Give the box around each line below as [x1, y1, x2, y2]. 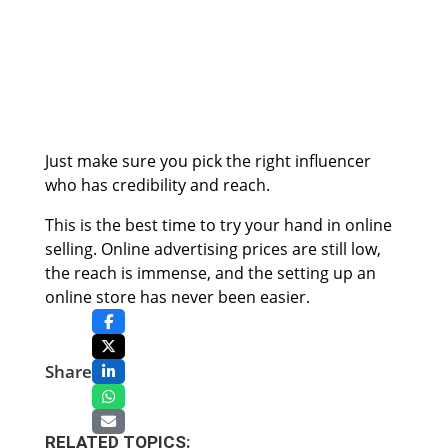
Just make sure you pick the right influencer [44, 150, 371, 173]
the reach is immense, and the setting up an [44, 262, 376, 285]
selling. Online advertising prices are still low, [44, 238, 381, 261]
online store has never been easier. [44, 286, 310, 309]
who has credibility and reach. [44, 174, 270, 197]
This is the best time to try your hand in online [44, 214, 392, 237]
